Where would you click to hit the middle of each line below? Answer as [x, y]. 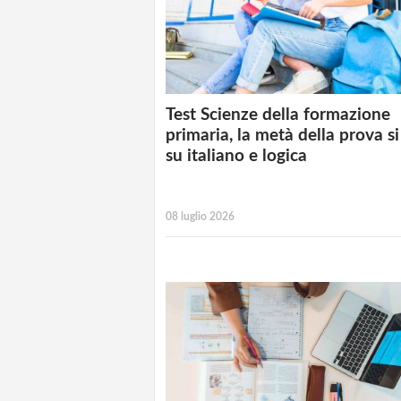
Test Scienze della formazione [278, 115]
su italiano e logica [236, 156]
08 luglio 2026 [200, 216]
